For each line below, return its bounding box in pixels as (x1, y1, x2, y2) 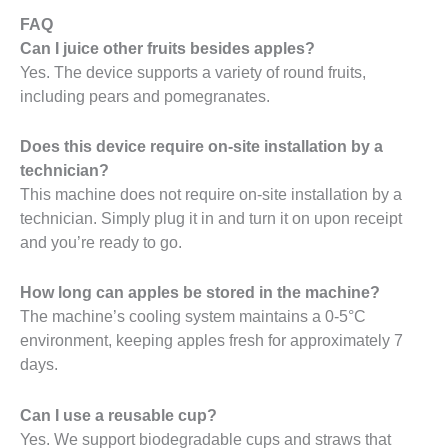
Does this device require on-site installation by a (20, 137, 383, 156)
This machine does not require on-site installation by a (20, 185, 402, 204)
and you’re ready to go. (20, 233, 182, 252)
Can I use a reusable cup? (20, 405, 217, 424)
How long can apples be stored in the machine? (20, 283, 380, 302)
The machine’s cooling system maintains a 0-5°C (20, 307, 366, 326)
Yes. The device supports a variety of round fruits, (20, 62, 366, 81)
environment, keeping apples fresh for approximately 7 (20, 331, 403, 350)
